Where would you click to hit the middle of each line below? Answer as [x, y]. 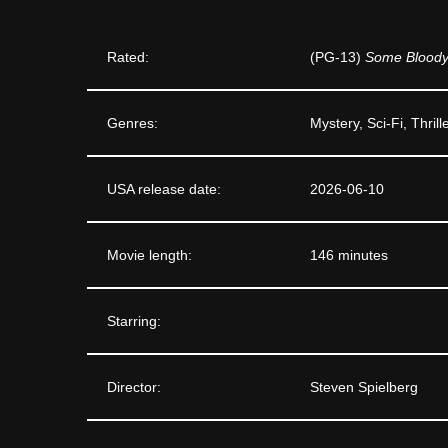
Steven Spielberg [364, 386]
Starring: [134, 320]
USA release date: [164, 188]
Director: [134, 386]
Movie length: [149, 254]
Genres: [132, 122]
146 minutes [349, 254]
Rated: [128, 56]
